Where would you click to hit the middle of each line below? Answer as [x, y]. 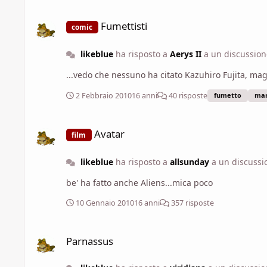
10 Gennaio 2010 [105, 203]
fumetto [228, 95]
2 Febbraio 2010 [104, 95]
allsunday [189, 162]
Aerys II [185, 54]
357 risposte [192, 203]
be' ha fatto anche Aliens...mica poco [139, 183]
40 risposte [187, 95]
